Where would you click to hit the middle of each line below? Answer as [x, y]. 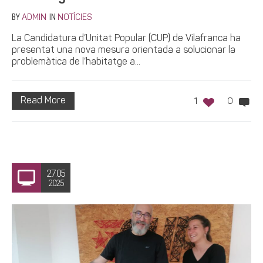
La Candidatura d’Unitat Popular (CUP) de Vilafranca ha [126, 39]
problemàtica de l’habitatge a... [76, 63]
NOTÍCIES [75, 18]
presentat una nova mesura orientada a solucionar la [124, 51]
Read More [43, 101]
